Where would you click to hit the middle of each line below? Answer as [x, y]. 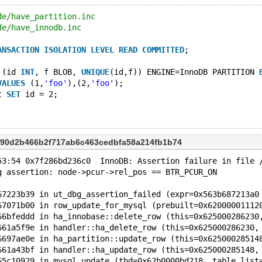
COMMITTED [163, 50]
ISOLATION [65, 50]
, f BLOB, [58, 72]
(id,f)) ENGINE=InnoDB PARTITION [184, 72]
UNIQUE [95, 72]
